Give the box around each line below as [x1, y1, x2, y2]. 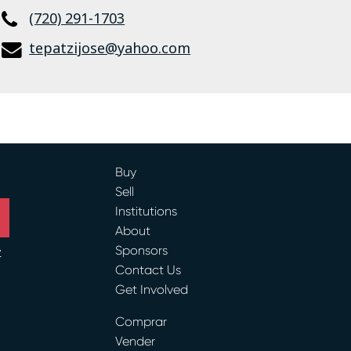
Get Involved [114, 281, 188, 297]
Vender [114, 333, 155, 349]
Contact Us [114, 262, 181, 277]
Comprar [114, 313, 167, 329]
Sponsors [114, 242, 168, 258]
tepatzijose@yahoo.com [29, 38, 191, 57]
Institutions [114, 203, 177, 219]
